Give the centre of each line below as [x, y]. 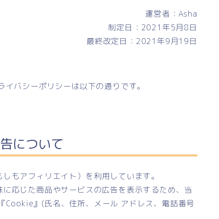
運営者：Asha [171, 13]
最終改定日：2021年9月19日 [142, 41]
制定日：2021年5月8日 [153, 27]
